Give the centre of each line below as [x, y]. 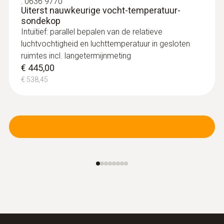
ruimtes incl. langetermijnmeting [76, 55]
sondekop [41, 20]
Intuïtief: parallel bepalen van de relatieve [92, 31]
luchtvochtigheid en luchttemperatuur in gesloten [105, 43]
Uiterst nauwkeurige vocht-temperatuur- [101, 10]
